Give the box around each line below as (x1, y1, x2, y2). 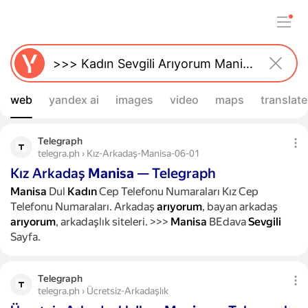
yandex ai (49, 93, 99, 107)
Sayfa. (10, 230, 41, 243)
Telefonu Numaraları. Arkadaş (10, 200, 157, 213)
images (115, 93, 153, 107)
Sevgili (248, 215, 281, 228)
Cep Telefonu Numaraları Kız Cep (97, 185, 258, 198)
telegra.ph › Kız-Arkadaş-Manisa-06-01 (38, 148, 200, 159)
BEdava (207, 215, 248, 228)
